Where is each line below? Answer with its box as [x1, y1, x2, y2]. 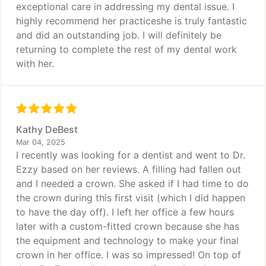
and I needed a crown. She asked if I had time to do [16, 178, 249, 189]
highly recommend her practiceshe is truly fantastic [16, 15, 247, 27]
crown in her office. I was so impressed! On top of [16, 249, 241, 261]
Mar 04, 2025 [16, 138, 65, 147]
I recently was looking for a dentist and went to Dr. [16, 149, 245, 161]
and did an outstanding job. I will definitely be [16, 29, 221, 41]
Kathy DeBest [16, 123, 78, 135]
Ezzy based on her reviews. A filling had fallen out [16, 163, 241, 175]
